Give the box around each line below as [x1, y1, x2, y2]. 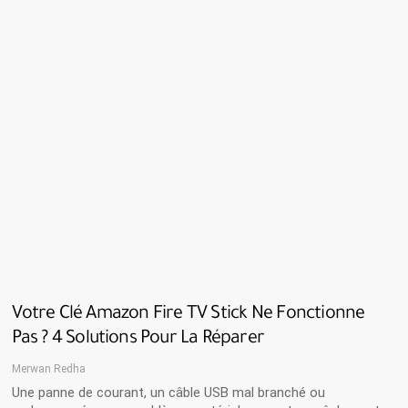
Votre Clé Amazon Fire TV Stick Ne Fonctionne [11, 304, 365, 325]
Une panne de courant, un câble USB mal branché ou [11, 383, 325, 401]
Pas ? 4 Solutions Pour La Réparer [11, 329, 265, 350]
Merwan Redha [11, 362, 86, 375]
